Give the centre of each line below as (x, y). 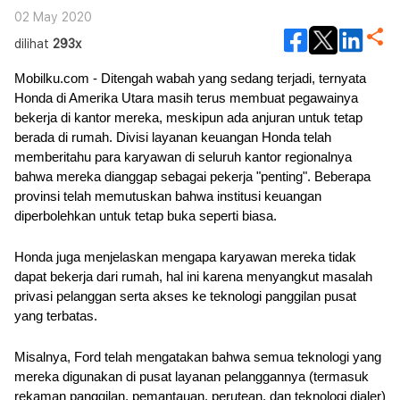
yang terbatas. (56, 316)
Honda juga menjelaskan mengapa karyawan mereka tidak (185, 257)
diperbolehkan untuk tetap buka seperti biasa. (146, 216)
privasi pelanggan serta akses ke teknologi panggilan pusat (185, 296)
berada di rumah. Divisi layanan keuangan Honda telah (173, 137)
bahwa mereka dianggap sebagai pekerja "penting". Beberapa (192, 177)
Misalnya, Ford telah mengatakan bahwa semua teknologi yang (198, 357)
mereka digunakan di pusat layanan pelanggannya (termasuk (192, 377)
